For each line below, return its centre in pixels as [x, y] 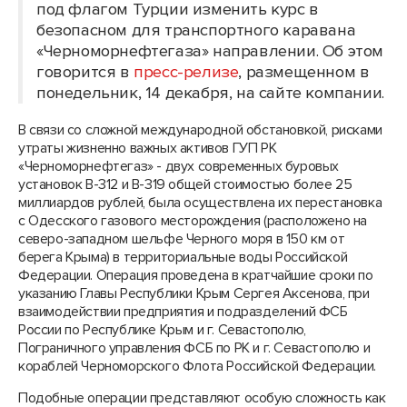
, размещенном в [304, 72]
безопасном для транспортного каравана [196, 30]
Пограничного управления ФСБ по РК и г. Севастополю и [194, 348]
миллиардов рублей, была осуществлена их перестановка [200, 203]
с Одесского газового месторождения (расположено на [193, 221]
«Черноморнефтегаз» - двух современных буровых [179, 166]
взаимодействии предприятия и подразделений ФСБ [183, 312]
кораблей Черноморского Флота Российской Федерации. [201, 366]
